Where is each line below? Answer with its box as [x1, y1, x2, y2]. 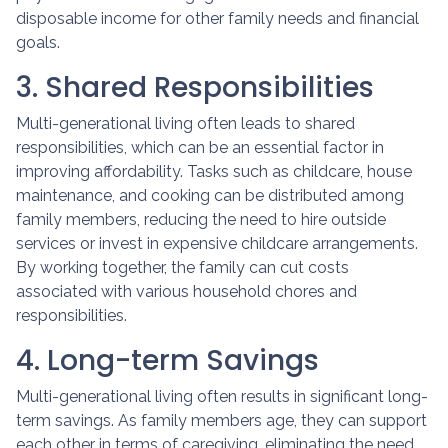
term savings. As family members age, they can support [16, 410, 427, 430]
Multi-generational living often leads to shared [16, 113, 355, 133]
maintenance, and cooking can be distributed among [16, 185, 404, 205]
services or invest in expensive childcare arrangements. [16, 233, 418, 253]
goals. [16, 32, 60, 52]
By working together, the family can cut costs [16, 257, 349, 277]
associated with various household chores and [16, 281, 357, 301]
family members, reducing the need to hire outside [16, 209, 386, 229]
